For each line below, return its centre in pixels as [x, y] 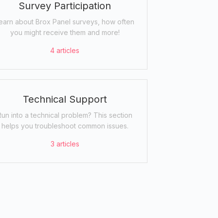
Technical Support [65, 99]
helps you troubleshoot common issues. [65, 126]
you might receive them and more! [65, 32]
